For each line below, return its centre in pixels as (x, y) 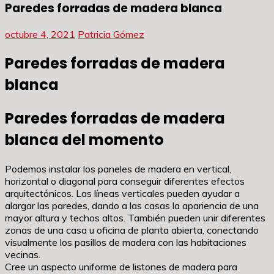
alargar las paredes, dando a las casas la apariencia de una (132, 206)
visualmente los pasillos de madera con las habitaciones (126, 243)
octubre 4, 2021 (40, 35)
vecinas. (23, 255)
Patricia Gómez (111, 35)
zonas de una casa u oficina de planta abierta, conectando (132, 230)
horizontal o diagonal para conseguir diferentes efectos (125, 181)
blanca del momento (84, 140)
